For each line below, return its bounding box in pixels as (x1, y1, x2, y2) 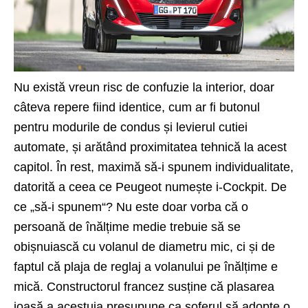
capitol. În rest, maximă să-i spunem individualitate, (14, 159, 294, 174)
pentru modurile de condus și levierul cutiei (14, 120, 247, 134)
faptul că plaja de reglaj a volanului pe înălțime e (14, 259, 278, 274)
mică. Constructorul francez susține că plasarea (14, 279, 274, 294)
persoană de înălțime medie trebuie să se (14, 219, 241, 234)
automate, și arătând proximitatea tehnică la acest (14, 140, 287, 154)
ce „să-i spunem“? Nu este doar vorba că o (14, 199, 248, 214)
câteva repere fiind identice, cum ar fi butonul (14, 100, 260, 114)
